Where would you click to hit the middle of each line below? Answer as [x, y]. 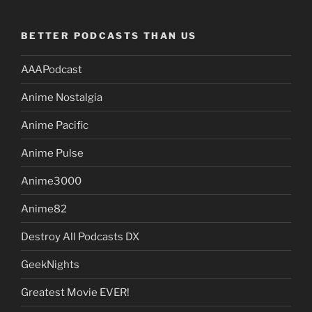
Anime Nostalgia [62, 97]
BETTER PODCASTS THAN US [109, 35]
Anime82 [44, 209]
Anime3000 [51, 181]
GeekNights [50, 264]
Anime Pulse [52, 153]
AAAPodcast [52, 69]
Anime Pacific [55, 125]
